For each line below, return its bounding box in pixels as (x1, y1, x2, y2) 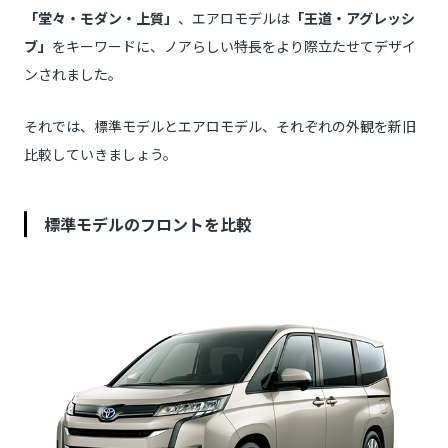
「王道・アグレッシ (290, 8, 415, 29)
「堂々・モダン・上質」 (24, 8, 178, 29)
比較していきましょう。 (24, 144, 177, 165)
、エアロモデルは (178, 8, 290, 29)
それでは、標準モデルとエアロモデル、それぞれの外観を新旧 (24, 116, 416, 137)
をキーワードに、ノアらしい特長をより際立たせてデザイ (52, 36, 416, 57)
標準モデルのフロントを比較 (44, 212, 252, 236)
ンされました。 (24, 64, 122, 85)
